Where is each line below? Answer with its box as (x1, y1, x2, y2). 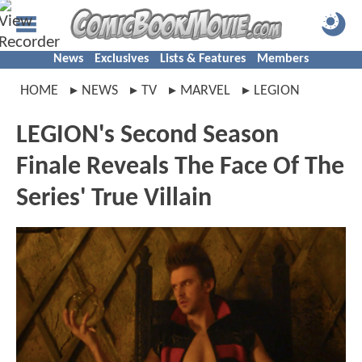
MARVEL (180, 83, 230, 99)
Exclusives (95, 53, 149, 65)
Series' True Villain (16, 186, 212, 212)
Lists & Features (160, 53, 246, 65)
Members (257, 53, 309, 65)
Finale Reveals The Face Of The (16, 154, 344, 180)
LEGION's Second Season (16, 123, 279, 149)
